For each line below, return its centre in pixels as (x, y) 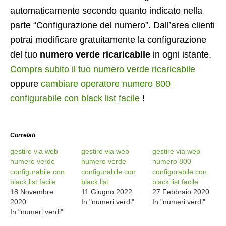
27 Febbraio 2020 (181, 192)
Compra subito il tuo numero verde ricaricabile (103, 69)
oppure (25, 84)
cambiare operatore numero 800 (106, 84)
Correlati (23, 135)
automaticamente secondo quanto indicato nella (106, 11)
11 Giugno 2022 (107, 192)
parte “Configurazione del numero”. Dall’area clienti (112, 25)
